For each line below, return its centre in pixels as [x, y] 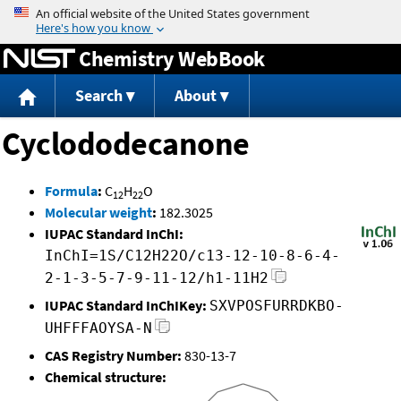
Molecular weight [98, 213]
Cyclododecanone [126, 144]
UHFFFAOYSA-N [98, 328]
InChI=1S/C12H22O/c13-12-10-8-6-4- [192, 256]
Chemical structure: [106, 377]
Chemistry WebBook [172, 58]
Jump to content [200, 13]
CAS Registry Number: [113, 356]
